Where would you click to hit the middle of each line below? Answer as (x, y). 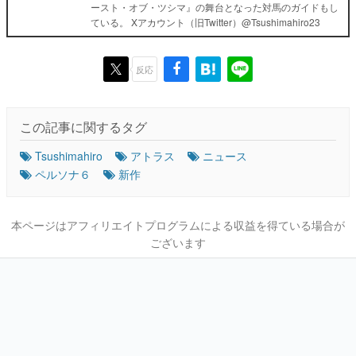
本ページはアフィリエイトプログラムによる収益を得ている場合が (178, 225)
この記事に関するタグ (83, 127)
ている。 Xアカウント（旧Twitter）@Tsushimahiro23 (205, 22)
